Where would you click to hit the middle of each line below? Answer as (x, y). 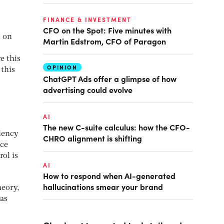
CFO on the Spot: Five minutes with (107, 30)
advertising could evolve (88, 89)
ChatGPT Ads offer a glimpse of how (110, 78)
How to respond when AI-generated (109, 175)
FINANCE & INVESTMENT (87, 19)
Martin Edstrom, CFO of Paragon (104, 41)
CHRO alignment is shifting (92, 138)
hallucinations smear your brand (103, 186)
